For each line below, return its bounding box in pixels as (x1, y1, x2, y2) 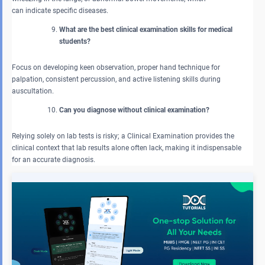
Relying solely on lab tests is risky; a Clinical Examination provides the (12, 131, 234, 140)
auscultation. (12, 86, 56, 95)
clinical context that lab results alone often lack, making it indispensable (12, 143, 241, 152)
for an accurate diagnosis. (12, 155, 97, 164)
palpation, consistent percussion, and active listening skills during (12, 75, 221, 83)
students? (59, 37, 91, 46)
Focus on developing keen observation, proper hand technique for (12, 63, 220, 72)
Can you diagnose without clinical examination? (59, 105, 209, 114)
